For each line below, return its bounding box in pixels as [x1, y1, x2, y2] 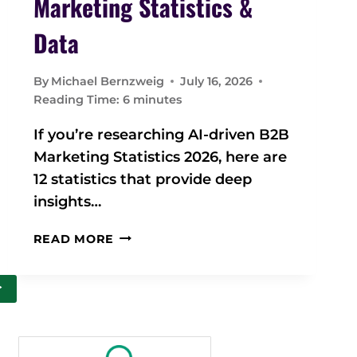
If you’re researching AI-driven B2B [33, 125, 289, 143]
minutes [132, 92, 182, 107]
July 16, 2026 [179, 73, 253, 88]
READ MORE [33, 231, 115, 246]
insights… [33, 192, 101, 210]
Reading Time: [33, 92, 120, 107]
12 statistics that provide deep [33, 170, 252, 188]
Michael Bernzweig [50, 73, 164, 88]
